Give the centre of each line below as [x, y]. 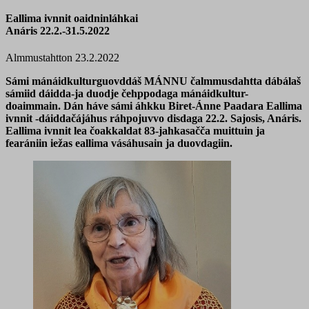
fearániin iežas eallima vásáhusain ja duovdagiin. [119, 143]
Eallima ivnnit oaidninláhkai [72, 18]
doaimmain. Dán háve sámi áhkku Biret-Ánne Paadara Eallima [154, 106]
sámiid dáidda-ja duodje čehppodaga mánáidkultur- [127, 94]
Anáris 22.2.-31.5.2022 [99, 30]
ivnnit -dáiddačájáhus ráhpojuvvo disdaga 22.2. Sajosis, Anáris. [153, 119]
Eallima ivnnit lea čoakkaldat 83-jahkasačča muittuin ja [135, 131]
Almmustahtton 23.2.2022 [62, 58]
